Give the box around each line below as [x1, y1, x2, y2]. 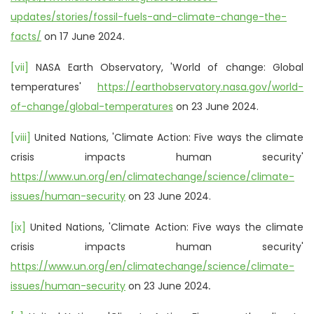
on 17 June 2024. [41, 29, 125, 43]
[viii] [11, 130, 31, 144]
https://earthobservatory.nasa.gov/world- [97, 79, 303, 94]
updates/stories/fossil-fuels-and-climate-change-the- [11, 9, 287, 24]
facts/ [11, 29, 41, 43]
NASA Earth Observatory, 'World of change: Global [29, 60, 303, 74]
